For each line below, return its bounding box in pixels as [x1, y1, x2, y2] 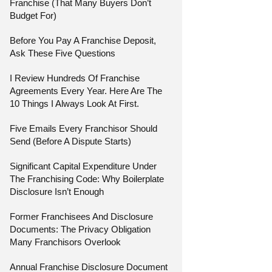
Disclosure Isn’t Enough [10, 186, 104, 197]
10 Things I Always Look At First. [10, 98, 140, 109]
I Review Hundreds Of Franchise [10, 72, 140, 83]
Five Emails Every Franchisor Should [10, 123, 158, 134]
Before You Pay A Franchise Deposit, [10, 35, 157, 46]
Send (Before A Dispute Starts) [10, 135, 132, 146]
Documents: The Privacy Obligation [10, 223, 151, 234]
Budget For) [10, 10, 57, 21]
